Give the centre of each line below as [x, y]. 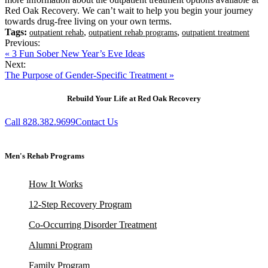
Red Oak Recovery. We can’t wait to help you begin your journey [129, 10]
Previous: [22, 42]
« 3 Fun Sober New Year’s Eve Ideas [75, 53]
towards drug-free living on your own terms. [88, 21]
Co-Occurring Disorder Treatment [93, 225]
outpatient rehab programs [133, 32]
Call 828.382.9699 [40, 122]
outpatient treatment [216, 32]
